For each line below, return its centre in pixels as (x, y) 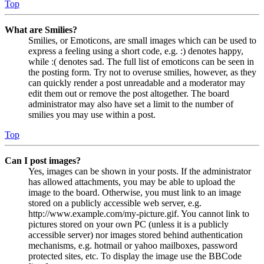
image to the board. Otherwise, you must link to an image (135, 192)
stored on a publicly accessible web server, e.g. (115, 203)
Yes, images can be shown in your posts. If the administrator (140, 171)
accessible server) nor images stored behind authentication (136, 235)
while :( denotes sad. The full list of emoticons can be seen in (141, 61)
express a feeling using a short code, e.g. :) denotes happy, (136, 51)
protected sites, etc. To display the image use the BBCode (135, 256)
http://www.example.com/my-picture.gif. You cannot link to (139, 213)
